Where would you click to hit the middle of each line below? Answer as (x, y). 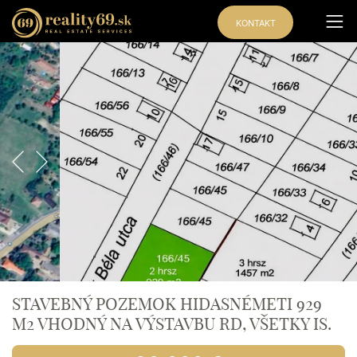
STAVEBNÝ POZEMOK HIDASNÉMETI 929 (167, 303)
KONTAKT (255, 24)
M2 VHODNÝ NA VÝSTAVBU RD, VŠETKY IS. (172, 323)
